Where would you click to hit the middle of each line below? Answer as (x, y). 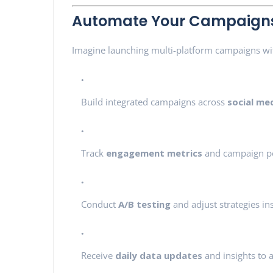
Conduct (100, 204)
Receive (98, 255)
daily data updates (159, 255)
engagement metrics (154, 153)
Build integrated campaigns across (154, 101)
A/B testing (144, 204)
